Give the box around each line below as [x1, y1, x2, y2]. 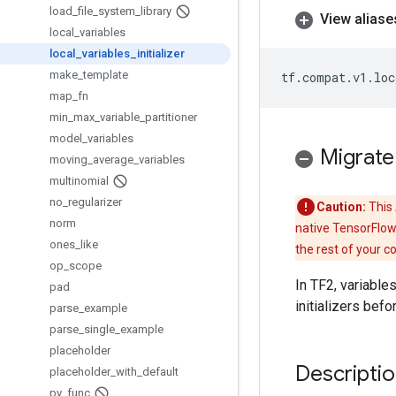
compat [302, 69, 346, 86]
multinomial [49, 174, 109, 187]
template [83, 68, 128, 81]
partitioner [145, 110, 197, 124]
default [142, 365, 179, 378]
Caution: [316, 200, 366, 214]
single [84, 323, 115, 336]
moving [49, 153, 88, 166]
